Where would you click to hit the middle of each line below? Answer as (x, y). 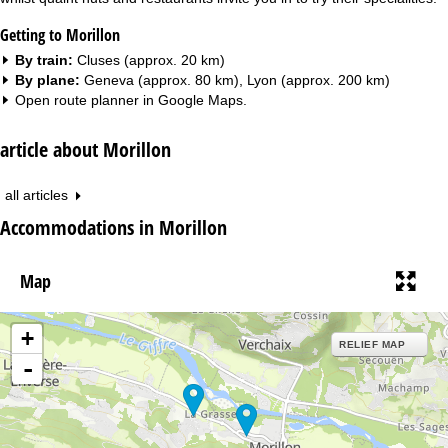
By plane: (49, 79)
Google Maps (200, 99)
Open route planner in (86, 99)
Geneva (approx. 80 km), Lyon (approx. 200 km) (237, 79)
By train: (46, 59)
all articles (36, 194)
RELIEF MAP (372, 344)
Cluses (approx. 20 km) (151, 59)
